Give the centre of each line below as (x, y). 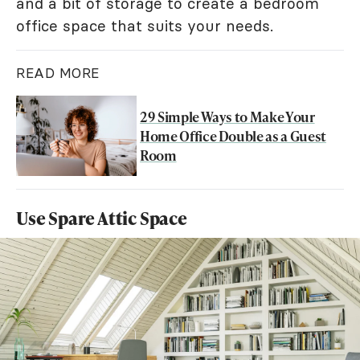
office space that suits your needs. (145, 25)
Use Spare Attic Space (102, 218)
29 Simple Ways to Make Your (227, 116)
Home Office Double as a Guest (233, 135)
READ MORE (58, 73)
